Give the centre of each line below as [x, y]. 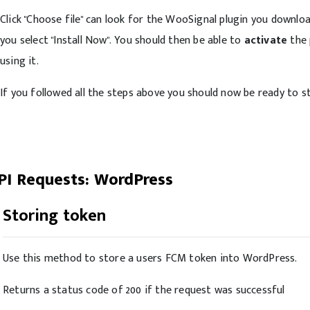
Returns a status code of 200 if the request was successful [144, 290]
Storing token [54, 216]
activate [266, 40]
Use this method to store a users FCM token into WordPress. [150, 258]
